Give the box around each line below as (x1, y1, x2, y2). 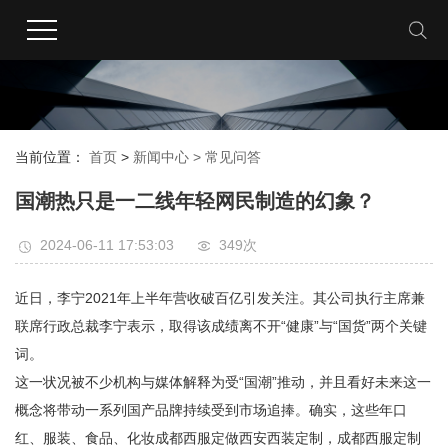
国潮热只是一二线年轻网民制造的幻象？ (15, 190, 375, 212)
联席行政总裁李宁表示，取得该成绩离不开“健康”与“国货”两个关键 (15, 318, 427, 334)
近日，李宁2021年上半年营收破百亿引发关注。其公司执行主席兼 (15, 290, 425, 306)
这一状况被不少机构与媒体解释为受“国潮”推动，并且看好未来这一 (15, 374, 431, 390)
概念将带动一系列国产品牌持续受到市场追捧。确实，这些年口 (15, 402, 407, 418)
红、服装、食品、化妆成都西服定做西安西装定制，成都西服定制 (15, 430, 421, 446)
